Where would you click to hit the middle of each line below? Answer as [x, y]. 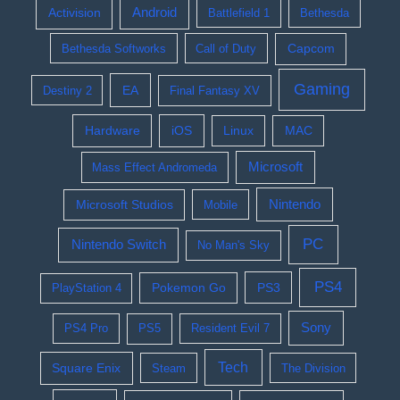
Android [155, 12]
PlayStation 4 [86, 288]
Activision [74, 12]
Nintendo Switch [118, 245]
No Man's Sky [233, 246]
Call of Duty [226, 48]
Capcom [311, 48]
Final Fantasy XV [214, 90]
